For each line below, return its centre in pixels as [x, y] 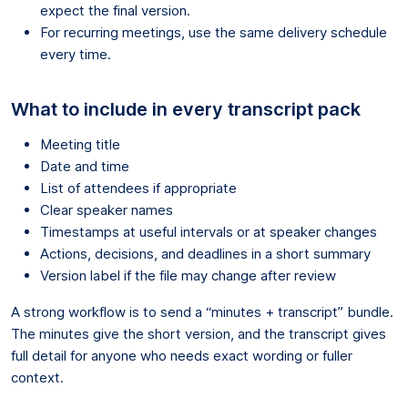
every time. [76, 54]
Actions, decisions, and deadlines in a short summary [205, 253]
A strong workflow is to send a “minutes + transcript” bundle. [202, 311]
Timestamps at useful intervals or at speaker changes [209, 231]
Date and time [85, 166]
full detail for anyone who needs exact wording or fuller [182, 355]
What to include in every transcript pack [186, 109]
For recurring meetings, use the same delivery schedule [214, 32]
